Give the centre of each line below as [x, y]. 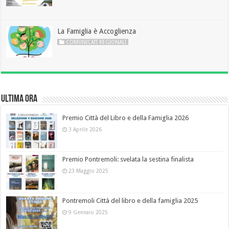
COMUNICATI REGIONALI [96, 42]
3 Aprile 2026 [85, 129]
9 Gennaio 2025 [88, 212]
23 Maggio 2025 [89, 171]
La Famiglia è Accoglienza [97, 31]
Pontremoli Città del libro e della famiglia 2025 [130, 201]
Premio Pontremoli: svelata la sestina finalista [128, 159]
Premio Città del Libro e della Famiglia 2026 [126, 118]
